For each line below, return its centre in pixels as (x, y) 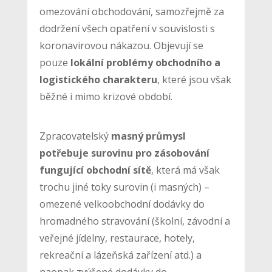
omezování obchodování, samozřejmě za (131, 11)
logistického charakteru (98, 79)
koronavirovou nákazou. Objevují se (121, 45)
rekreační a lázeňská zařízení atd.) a (120, 255)
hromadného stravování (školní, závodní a (134, 221)
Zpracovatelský (75, 136)
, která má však (185, 170)
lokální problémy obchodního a (145, 62)
